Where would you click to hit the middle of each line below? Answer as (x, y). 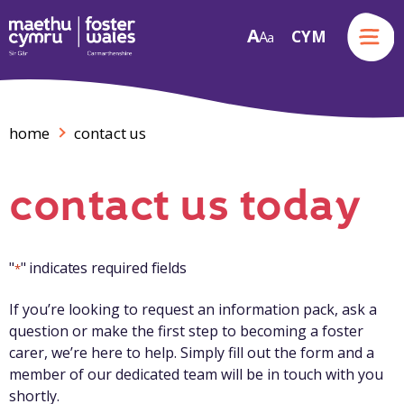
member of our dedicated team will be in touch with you (196, 374)
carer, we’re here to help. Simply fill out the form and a (192, 353)
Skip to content (78, 57)
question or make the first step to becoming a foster (186, 331)
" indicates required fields (103, 268)
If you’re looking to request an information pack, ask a (193, 309)
